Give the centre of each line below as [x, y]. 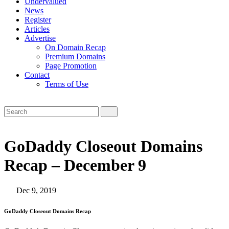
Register [38, 20]
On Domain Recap [75, 47]
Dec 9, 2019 [35, 190]
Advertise [40, 38]
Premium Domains [75, 56]
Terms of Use [67, 84]
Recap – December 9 [75, 165]
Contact [37, 75]
